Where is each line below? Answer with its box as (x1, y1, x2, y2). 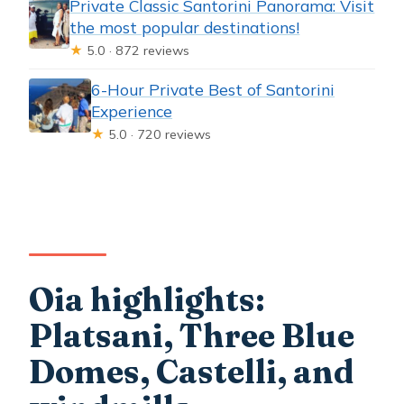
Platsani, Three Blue (29, 315, 355, 355)
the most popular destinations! (69, 17, 300, 38)
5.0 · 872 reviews (83, 42, 190, 60)
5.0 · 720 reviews (105, 126, 212, 143)
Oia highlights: (29, 279, 266, 319)
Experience (91, 101, 173, 122)
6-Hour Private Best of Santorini (91, 79, 335, 100)
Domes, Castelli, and (29, 351, 354, 391)
